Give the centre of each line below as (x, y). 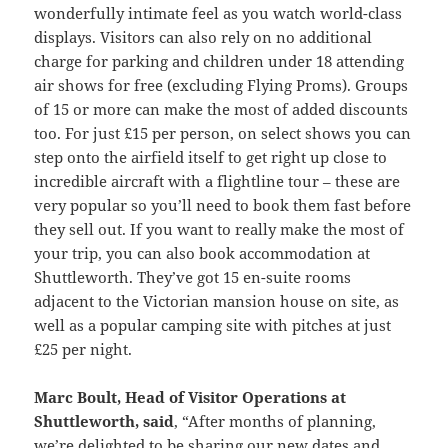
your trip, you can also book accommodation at (202, 253)
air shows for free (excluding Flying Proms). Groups (221, 85)
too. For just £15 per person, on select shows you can (223, 133)
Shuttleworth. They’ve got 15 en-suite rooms (193, 277)
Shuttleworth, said (104, 421)
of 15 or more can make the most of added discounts (221, 109)
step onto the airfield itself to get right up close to (211, 157)
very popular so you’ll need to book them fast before (223, 205)
